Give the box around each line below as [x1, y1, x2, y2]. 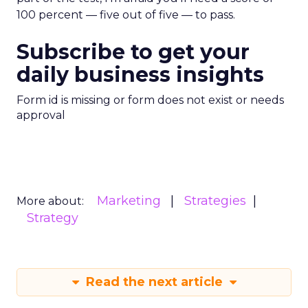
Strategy [27, 210, 78, 225]
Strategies [184, 193, 246, 208]
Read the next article [82, 274, 226, 289]
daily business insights [16, 62, 264, 87]
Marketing [97, 193, 161, 208]
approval [16, 109, 65, 122]
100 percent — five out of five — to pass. [16, 8, 235, 21]
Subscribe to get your [16, 39, 250, 65]
